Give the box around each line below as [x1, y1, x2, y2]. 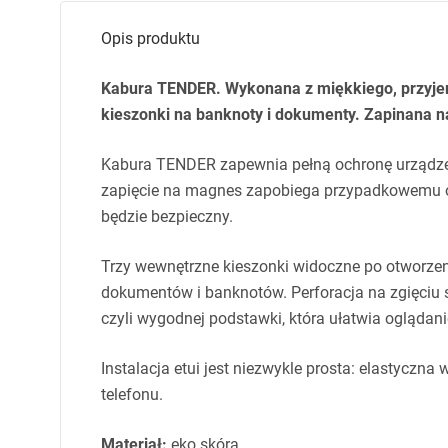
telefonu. [101, 385, 163, 404]
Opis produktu [101, 29, 200, 48]
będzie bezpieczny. [101, 207, 233, 226]
